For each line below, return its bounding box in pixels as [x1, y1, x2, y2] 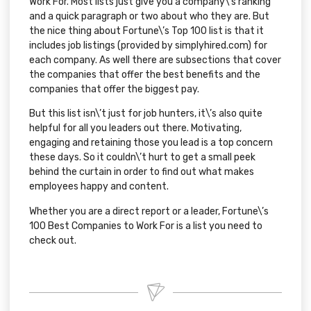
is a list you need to [174, 219, 262, 232]
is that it [225, 25, 264, 37]
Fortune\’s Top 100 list [123, 25, 225, 37]
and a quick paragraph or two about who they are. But [29, 10, 269, 22]
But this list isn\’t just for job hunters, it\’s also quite [29, 108, 262, 120]
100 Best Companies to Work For [29, 219, 174, 232]
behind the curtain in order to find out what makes [29, 166, 254, 178]
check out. [29, 234, 76, 246]
